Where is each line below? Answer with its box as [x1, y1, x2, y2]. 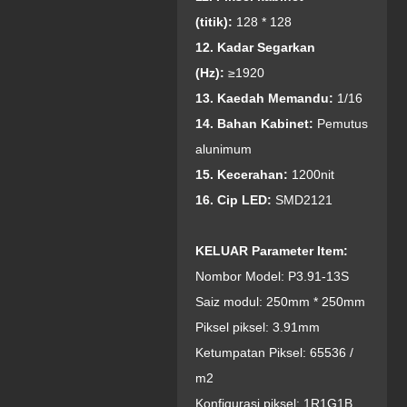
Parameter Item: [251, 243, 348, 258]
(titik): [194, 15, 233, 29]
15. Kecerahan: [194, 167, 292, 182]
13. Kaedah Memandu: [194, 91, 337, 105]
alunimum [194, 142, 252, 156]
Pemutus [313, 116, 368, 131]
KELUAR [194, 243, 252, 258]
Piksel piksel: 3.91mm [194, 320, 320, 334]
